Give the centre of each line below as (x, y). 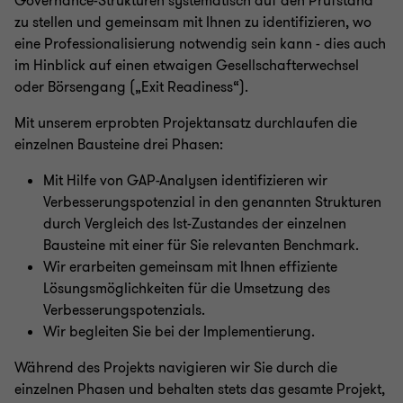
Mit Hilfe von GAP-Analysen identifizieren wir (185, 181)
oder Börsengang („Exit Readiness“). (131, 87)
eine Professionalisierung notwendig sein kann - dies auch (200, 44)
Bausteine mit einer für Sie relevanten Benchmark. (201, 246)
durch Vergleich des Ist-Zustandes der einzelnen (195, 224)
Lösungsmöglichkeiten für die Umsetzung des (187, 289)
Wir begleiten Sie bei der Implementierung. (179, 332)
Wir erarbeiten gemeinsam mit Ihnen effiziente (190, 267)
